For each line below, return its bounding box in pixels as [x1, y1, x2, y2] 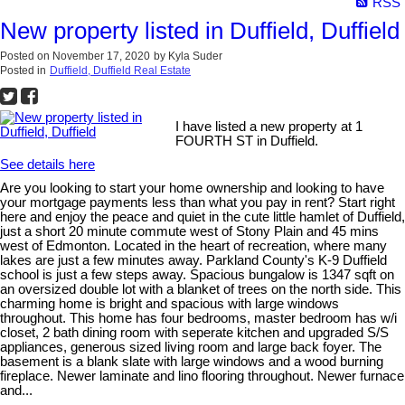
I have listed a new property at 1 [175, 118, 363, 134]
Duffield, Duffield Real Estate [50, 63, 191, 77]
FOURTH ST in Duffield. [175, 133, 319, 148]
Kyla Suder [168, 49, 222, 62]
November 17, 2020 [52, 49, 150, 62]
